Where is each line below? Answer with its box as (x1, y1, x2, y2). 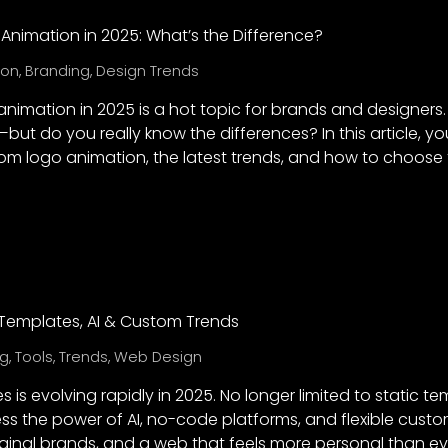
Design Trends (95, 61, 199, 82)
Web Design (113, 347, 202, 368)
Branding (24, 61, 90, 82)
